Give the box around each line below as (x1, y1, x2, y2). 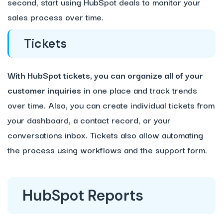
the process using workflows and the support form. (7, 143, 207, 157)
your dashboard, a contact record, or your (7, 113, 171, 127)
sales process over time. (7, 10, 104, 24)
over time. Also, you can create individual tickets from (7, 98, 215, 112)
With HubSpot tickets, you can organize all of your (7, 68, 203, 82)
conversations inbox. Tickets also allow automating (7, 128, 203, 142)
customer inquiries (7, 83, 81, 97)
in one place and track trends (81, 83, 197, 97)
